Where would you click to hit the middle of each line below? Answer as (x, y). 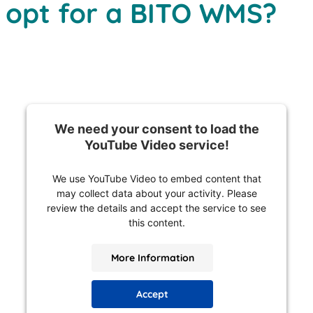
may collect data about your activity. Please (156, 194)
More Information (152, 257)
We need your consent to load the (156, 129)
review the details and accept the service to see (156, 208)
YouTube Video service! (156, 145)
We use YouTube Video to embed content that (156, 179)
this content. (156, 223)
